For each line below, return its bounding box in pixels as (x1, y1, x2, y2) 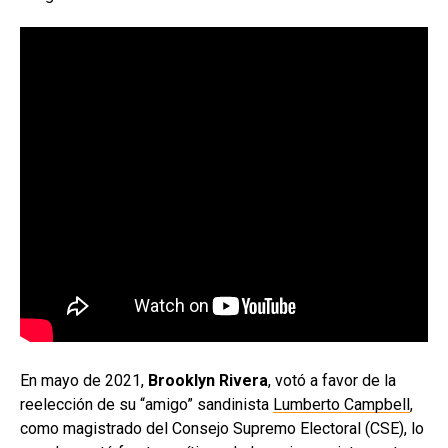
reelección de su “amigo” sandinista (20, 394, 273, 414)
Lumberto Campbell (273, 394, 410, 414)
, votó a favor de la (268, 370, 396, 390)
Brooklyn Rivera (148, 370, 268, 390)
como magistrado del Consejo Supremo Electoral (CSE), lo (20, 418, 424, 438)
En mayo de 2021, (20, 370, 148, 390)
